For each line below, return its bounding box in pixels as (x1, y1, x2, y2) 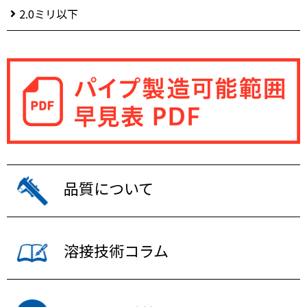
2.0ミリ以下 (19, 5, 78, 23)
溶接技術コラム (64, 239, 169, 262)
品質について (64, 177, 153, 199)
